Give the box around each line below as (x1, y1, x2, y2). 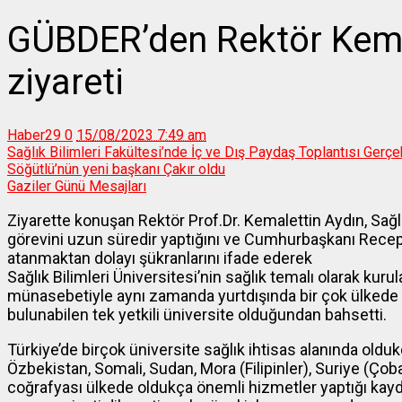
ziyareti (7, 60, 124, 103)
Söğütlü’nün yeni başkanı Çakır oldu (7, 161, 225, 179)
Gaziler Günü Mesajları (7, 178, 146, 196)
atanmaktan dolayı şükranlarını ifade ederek (7, 249, 312, 268)
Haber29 (7, 127, 61, 144)
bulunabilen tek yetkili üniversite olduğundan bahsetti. (7, 305, 390, 325)
